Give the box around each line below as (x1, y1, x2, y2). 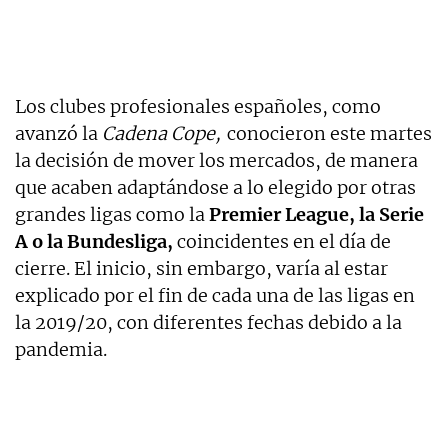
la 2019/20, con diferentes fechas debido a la (15, 311, 402, 335)
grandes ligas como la (15, 203, 205, 227)
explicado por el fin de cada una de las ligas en (15, 284, 415, 308)
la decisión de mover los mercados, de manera (15, 149, 418, 173)
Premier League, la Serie (205, 203, 424, 227)
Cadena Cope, (102, 122, 221, 146)
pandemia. (15, 338, 107, 362)
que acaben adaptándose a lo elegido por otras (15, 176, 416, 200)
